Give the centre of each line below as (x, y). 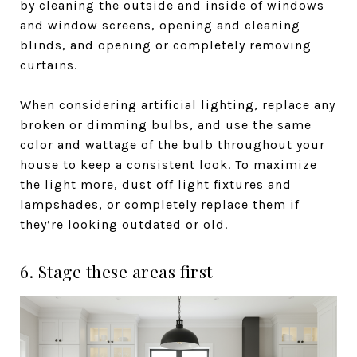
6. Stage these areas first (116, 271)
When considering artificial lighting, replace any (178, 104)
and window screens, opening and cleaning (160, 25)
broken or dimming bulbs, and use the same (166, 124)
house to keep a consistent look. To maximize (169, 164)
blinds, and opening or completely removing (166, 45)
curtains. (49, 65)
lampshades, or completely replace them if (160, 204)
